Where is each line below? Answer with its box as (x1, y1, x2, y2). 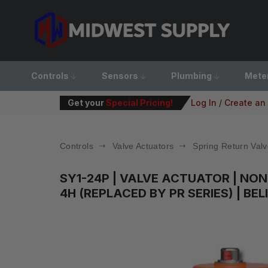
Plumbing (171, 71, 214, 81)
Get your (68, 98, 106, 108)
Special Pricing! (106, 98, 173, 108)
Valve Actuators (112, 141, 174, 151)
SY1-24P (60, 171, 112, 185)
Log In (191, 98, 217, 108)
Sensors (102, 71, 141, 81)
